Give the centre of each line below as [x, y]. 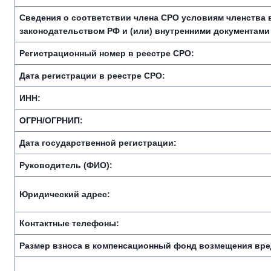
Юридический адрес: [65, 194]
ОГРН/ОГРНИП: [51, 120]
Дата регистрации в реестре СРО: [92, 76]
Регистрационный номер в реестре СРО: [107, 53]
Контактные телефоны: [69, 223]
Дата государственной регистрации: [98, 143]
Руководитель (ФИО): [66, 165]
